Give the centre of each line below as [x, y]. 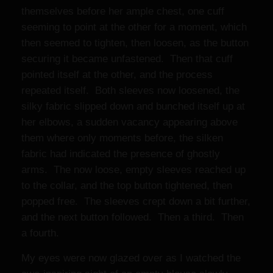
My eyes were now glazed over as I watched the [131, 258]
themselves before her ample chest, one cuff [123, 11]
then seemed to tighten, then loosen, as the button [135, 43]
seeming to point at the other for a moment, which [134, 27]
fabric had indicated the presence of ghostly [121, 154]
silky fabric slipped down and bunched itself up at [133, 106]
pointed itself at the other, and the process [117, 75]
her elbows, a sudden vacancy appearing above [129, 122]
